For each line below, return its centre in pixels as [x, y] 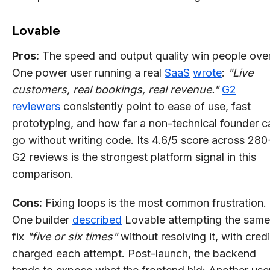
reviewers [36, 106]
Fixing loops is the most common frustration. [154, 202]
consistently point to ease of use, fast [155, 106]
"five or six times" [72, 236]
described [97, 219]
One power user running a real [88, 72]
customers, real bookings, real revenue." [115, 89]
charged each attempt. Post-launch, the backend [134, 253]
